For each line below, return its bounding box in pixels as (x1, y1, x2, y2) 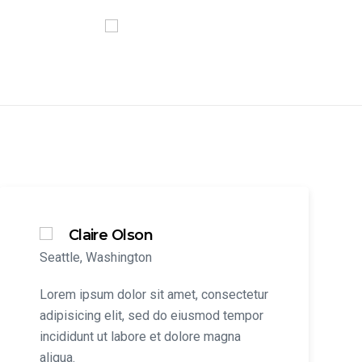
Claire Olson (68, 226, 154, 244)
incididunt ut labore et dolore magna (39, 329, 241, 344)
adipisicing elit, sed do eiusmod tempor (39, 308, 263, 323)
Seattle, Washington (39, 250, 152, 265)
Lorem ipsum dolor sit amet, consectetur (39, 287, 268, 302)
